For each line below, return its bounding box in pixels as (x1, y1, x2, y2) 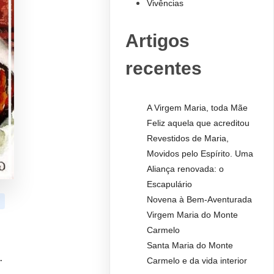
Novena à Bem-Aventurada (146, 194, 252, 205)
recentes (125, 58, 202, 79)
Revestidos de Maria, (146, 133, 229, 144)
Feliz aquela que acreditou (146, 118, 250, 128)
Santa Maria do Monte (146, 240, 233, 251)
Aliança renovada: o (146, 164, 224, 174)
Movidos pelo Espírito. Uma (146, 149, 253, 159)
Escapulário (146, 179, 192, 190)
